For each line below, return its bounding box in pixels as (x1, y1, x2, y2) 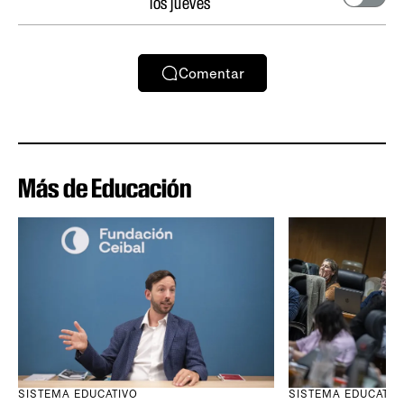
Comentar (178, 64, 244, 82)
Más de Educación (18, 172, 191, 204)
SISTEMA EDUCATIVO (18, 388, 139, 401)
